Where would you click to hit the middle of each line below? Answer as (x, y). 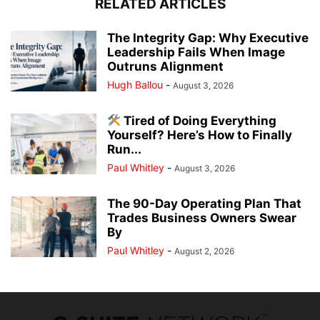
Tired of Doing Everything (199, 120)
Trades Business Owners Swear (202, 217)
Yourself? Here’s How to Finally (200, 135)
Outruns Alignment (165, 66)
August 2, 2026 (204, 251)
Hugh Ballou (135, 84)
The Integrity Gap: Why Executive (208, 37)
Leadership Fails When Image (196, 52)
